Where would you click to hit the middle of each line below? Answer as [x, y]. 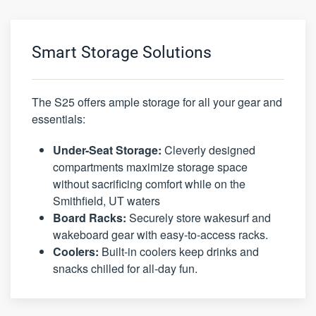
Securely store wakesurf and [199, 217]
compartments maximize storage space [150, 166]
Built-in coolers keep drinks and [179, 251]
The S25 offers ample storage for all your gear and [157, 102]
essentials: [59, 119]
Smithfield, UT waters [107, 200]
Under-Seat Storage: [107, 150]
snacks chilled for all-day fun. [125, 268]
